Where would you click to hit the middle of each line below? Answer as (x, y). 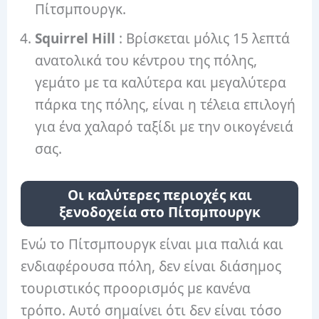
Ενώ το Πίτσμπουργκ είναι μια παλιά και (152, 244)
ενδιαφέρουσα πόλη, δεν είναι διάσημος (151, 266)
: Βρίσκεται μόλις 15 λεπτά (203, 39)
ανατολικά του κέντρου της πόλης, (146, 61)
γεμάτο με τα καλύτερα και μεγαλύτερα (161, 83)
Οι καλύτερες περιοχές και (159, 195)
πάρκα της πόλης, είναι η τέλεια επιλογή (166, 105)
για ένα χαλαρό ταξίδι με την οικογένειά (164, 127)
